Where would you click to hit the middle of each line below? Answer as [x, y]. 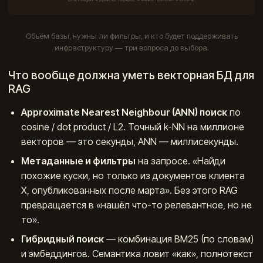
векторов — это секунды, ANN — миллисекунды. [130, 142]
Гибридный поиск [63, 239]
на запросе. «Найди [181, 161]
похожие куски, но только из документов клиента [133, 176]
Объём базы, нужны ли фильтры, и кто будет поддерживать [131, 36]
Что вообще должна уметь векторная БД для [131, 76]
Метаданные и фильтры [79, 161]
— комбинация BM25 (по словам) [179, 239]
